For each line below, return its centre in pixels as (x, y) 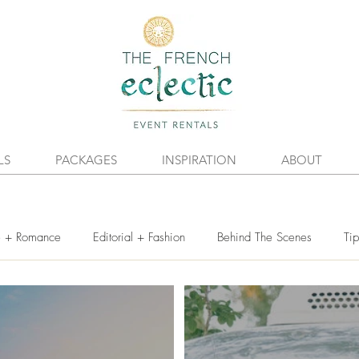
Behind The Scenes (264, 237)
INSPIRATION (199, 160)
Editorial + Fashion (139, 237)
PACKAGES (86, 160)
